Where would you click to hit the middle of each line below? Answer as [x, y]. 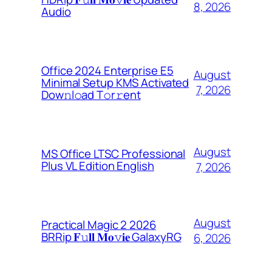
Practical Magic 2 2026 [99, 225]
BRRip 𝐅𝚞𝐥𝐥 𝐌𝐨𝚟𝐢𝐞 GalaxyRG [111, 237]
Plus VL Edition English [98, 166]
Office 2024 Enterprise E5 [107, 71]
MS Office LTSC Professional [114, 154]
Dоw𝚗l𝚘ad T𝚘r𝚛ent [91, 95]
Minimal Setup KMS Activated [115, 83]
